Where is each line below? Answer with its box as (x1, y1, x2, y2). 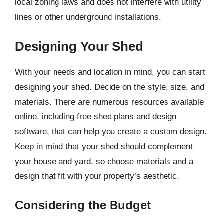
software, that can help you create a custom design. (15, 127, 207, 136)
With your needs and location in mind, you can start (15, 67, 205, 77)
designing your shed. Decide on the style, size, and (15, 82, 204, 92)
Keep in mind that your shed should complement (15, 142, 193, 151)
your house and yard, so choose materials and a (15, 157, 193, 166)
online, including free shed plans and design (15, 112, 176, 121)
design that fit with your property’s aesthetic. (15, 171, 179, 181)
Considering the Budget (15, 198, 151, 212)
